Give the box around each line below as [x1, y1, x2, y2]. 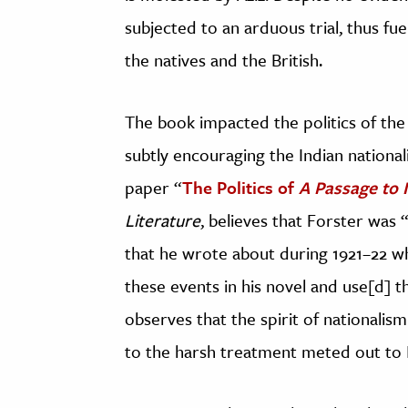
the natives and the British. [125, 47, 322, 73]
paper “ [125, 175, 182, 200]
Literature [125, 208, 200, 233]
